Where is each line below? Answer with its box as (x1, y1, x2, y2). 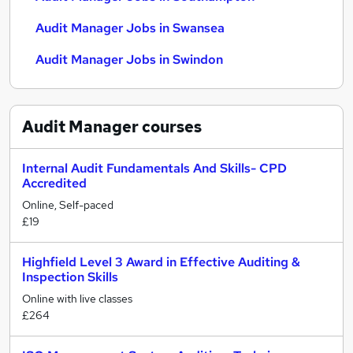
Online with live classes (22, 292, 132, 306)
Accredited (22, 175, 87, 191)
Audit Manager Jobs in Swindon (35, 51, 223, 68)
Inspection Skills (22, 269, 118, 285)
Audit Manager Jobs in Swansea (35, 20, 225, 36)
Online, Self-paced (22, 198, 113, 212)
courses (139, 117, 202, 137)
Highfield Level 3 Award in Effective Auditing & (22, 254, 300, 270)
